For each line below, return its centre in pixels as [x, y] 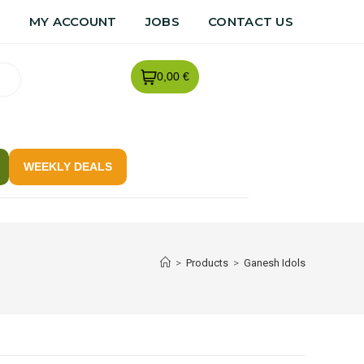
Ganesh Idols [275, 262]
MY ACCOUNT [73, 22]
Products [207, 262]
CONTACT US [251, 22]
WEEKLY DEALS [67, 166]
